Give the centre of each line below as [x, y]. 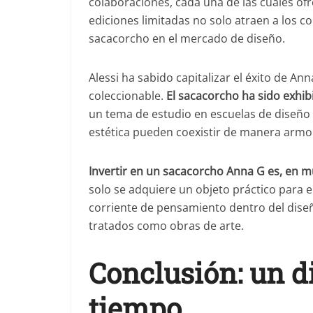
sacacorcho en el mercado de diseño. [187, 38]
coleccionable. [128, 96]
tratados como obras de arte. [166, 226]
